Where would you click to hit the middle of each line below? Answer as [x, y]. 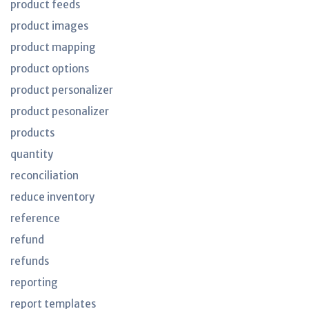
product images [49, 26]
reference [35, 218]
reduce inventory [52, 197]
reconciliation [44, 176]
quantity [32, 154]
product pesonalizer [60, 111]
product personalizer [62, 90]
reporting [34, 282]
